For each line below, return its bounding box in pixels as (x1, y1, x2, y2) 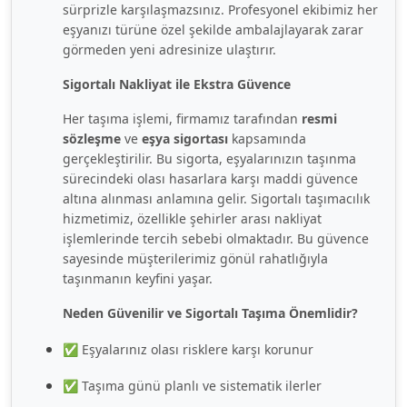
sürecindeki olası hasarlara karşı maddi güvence (63, 169, 358, 187)
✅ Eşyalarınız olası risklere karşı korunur (63, 340, 313, 358)
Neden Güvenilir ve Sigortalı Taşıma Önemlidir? (63, 303, 358, 322)
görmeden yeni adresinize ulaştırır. (63, 40, 276, 58)
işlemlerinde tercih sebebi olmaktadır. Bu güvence (63, 229, 369, 247)
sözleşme (63, 129, 121, 147)
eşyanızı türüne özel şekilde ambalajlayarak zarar (63, 20, 363, 38)
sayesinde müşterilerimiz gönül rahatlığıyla (63, 249, 328, 267)
